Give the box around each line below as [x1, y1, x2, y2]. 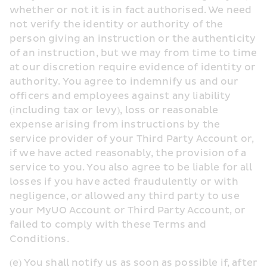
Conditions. [10, 233, 69, 245]
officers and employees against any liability [10, 90, 231, 102]
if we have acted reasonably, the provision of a [10, 147, 247, 159]
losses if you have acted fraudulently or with [10, 176, 238, 188]
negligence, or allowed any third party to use [10, 190, 240, 202]
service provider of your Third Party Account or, [10, 133, 254, 145]
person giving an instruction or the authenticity [10, 33, 256, 45]
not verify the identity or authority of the [10, 18, 223, 30]
